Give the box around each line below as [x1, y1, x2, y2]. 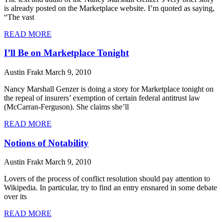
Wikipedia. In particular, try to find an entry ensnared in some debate [4, 183, 217, 192]
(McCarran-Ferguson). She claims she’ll [4, 102, 129, 111]
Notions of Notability [4, 137, 89, 148]
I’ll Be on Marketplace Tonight [4, 48, 129, 58]
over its [4, 192, 27, 201]
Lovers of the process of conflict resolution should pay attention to [4, 174, 210, 183]
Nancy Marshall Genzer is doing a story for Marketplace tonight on [4, 84, 214, 93]
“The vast [4, 12, 34, 21]
